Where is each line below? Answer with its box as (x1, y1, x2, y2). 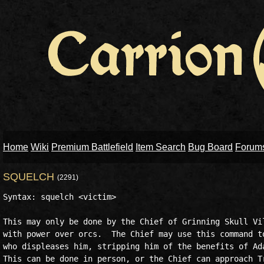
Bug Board (188, 142, 233, 152)
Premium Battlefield (51, 142, 133, 152)
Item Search (136, 142, 186, 152)
